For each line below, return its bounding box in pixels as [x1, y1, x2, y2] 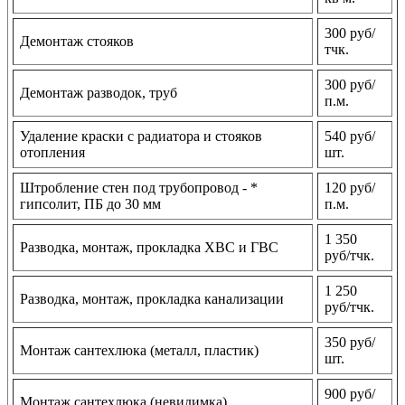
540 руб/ [325, 128, 375, 145]
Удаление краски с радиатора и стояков [20, 128, 262, 145]
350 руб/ [325, 334, 375, 351]
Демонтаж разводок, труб [20, 85, 177, 101]
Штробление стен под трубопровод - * [20, 180, 258, 196]
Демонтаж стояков [20, 33, 134, 50]
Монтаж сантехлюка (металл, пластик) [20, 343, 259, 359]
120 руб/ [325, 180, 375, 196]
